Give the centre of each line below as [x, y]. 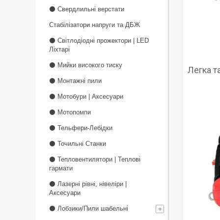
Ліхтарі [59, 49]
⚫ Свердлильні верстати [87, 9]
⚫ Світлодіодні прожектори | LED [99, 41]
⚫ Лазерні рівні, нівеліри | [88, 184]
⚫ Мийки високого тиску [86, 65]
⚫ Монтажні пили [75, 81]
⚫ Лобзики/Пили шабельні [89, 208]
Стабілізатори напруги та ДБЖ [95, 25]
